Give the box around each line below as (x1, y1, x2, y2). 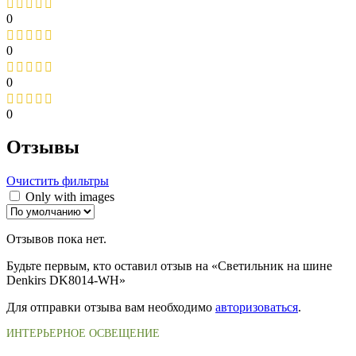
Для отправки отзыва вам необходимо (6, 300, 215, 315)
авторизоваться (215, 300, 298, 315)
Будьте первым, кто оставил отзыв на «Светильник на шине (6, 259, 332, 273)
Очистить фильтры (6, 174, 109, 188)
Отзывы (6, 137, 79, 158)
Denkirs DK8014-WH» (6, 273, 126, 288)
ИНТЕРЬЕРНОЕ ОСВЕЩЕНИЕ (6, 327, 160, 340)
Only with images (25, 190, 114, 204)
